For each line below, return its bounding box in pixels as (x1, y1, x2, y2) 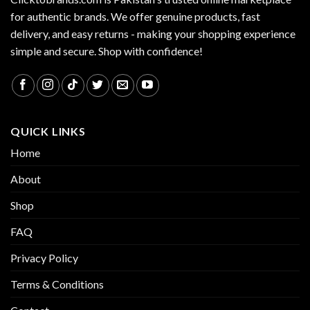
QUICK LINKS (10, 124, 86, 138)
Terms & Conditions (10, 277, 104, 291)
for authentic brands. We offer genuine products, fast (10, 9, 260, 23)
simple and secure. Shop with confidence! (10, 44, 203, 57)
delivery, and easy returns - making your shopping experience (10, 26, 295, 40)
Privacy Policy (10, 250, 78, 264)
